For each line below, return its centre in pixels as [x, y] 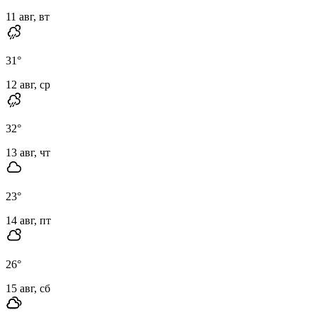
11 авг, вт [28, 16]
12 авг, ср [28, 84]
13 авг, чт [28, 152]
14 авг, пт [28, 220]
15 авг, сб [28, 288]
